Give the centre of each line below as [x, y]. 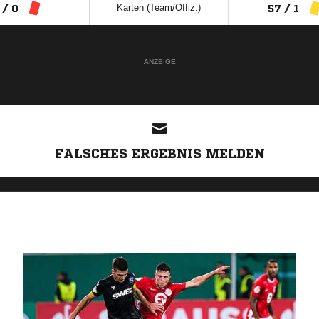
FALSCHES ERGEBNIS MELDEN [159, 153]
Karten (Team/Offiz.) [159, 7]
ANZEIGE [159, 62]
